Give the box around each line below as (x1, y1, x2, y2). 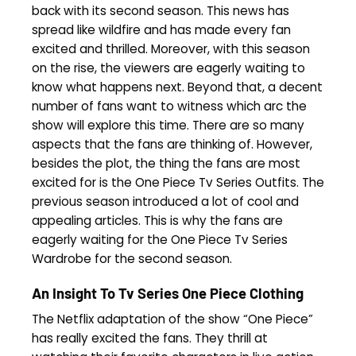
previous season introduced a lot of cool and (32, 193, 299, 210)
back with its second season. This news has (32, 2, 289, 19)
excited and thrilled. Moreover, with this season (32, 41, 310, 57)
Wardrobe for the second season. (32, 250, 232, 267)
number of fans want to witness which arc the (32, 98, 307, 114)
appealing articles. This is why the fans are (32, 212, 283, 229)
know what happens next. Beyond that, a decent (32, 79, 323, 95)
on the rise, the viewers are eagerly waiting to (32, 60, 305, 76)
